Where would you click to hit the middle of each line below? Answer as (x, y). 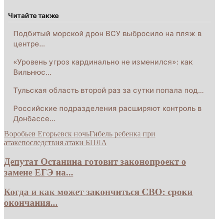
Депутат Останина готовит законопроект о (95, 161)
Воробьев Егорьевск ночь (47, 133)
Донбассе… (34, 118)
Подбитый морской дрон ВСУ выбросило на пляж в (107, 33)
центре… (29, 44)
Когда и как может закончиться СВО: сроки (98, 192)
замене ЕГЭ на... (39, 172)
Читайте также (33, 15)
